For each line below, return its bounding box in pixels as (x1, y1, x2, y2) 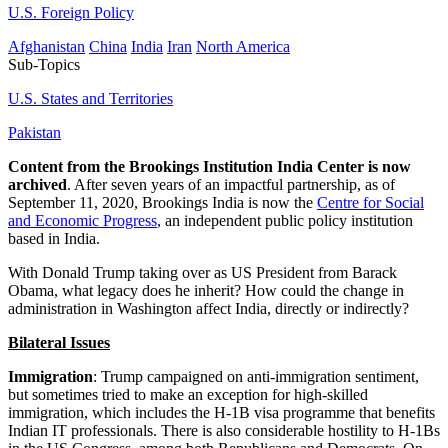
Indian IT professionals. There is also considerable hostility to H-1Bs (8, 422, 440, 440)
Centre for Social (317, 194, 424, 212)
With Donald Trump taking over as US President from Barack (8, 264, 397, 282)
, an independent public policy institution (157, 212, 413, 230)
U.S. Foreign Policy (8, 4, 134, 22)
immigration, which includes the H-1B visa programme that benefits (8, 404, 435, 422)
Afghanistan (8, 38, 85, 56)
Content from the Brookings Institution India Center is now (8, 158, 411, 176)
